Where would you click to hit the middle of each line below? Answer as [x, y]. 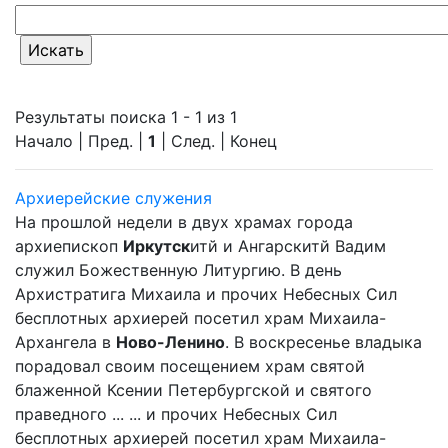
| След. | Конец [216, 141]
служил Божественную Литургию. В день [178, 270]
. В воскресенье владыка [323, 342]
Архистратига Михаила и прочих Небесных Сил [206, 294]
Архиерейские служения [113, 198]
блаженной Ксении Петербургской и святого [193, 390]
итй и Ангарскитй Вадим [288, 246]
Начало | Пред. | [81, 141]
